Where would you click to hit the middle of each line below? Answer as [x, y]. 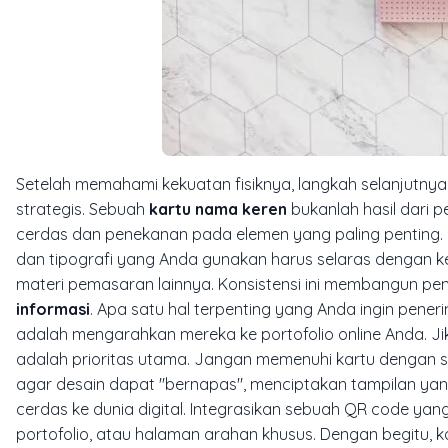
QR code [376, 408]
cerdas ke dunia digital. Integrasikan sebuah [180, 408]
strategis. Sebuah [82, 208]
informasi [53, 308]
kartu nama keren [218, 208]
